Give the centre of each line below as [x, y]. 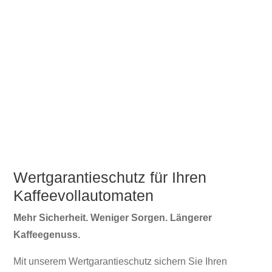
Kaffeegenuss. [47, 235]
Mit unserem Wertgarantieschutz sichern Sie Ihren [121, 262]
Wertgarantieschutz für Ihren [110, 178]
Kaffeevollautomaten [84, 196]
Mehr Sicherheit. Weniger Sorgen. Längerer [113, 218]
